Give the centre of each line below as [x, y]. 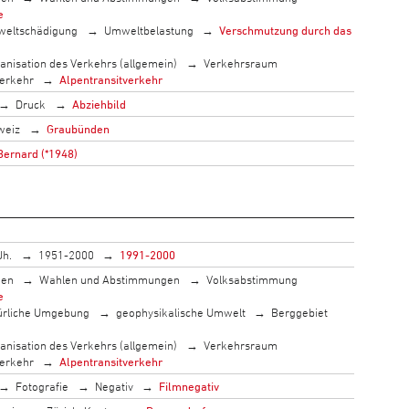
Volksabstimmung [252, 279]
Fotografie [42, 386]
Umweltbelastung [148, 30]
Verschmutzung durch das [286, 30]
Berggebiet [300, 312]
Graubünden [78, 128]
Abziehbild [99, 104]
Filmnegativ [189, 386]
